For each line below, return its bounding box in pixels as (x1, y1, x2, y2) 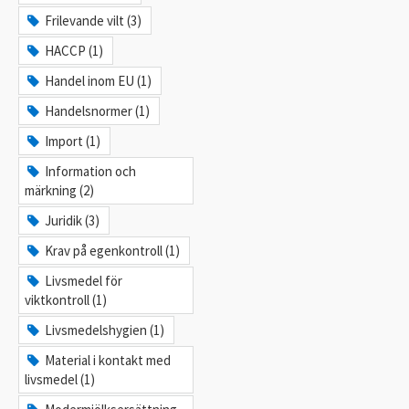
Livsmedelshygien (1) (45, 320, 165, 339)
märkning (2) (25, 181, 94, 199)
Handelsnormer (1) (45, 101, 151, 120)
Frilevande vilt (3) (45, 11, 142, 29)
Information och (45, 162, 137, 180)
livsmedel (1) (25, 370, 95, 388)
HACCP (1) (45, 41, 104, 59)
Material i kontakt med (45, 351, 172, 369)
